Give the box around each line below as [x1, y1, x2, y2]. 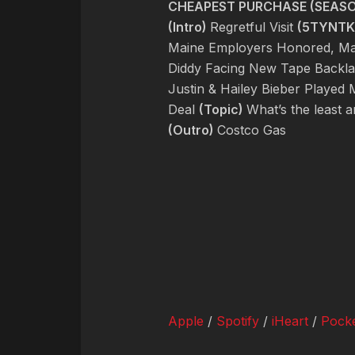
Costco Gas [217, 121, 286, 138]
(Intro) [168, 18, 210, 35]
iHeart [272, 312, 308, 329]
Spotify [216, 312, 259, 329]
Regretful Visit [210, 18, 297, 35]
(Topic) [199, 101, 246, 117]
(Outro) [168, 121, 217, 138]
